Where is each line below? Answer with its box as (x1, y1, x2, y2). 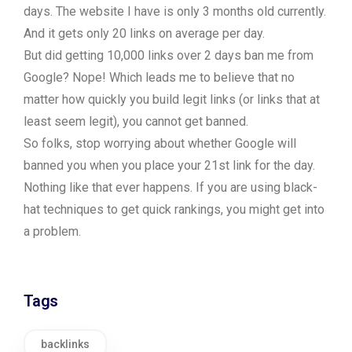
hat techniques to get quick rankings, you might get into (24, 202, 324, 217)
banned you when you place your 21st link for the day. (24, 158, 315, 173)
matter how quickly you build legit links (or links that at (24, 92, 320, 107)
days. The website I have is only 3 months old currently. (24, 4, 326, 19)
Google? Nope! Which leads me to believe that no (24, 70, 295, 85)
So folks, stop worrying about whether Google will (24, 136, 296, 151)
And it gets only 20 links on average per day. (24, 26, 265, 41)
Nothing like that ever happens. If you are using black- (24, 180, 317, 195)
